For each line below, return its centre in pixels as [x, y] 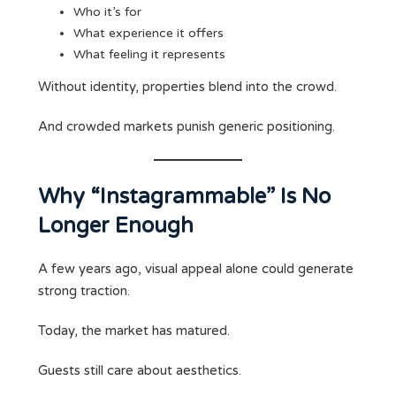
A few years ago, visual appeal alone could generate [196, 269]
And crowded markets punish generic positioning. [187, 127]
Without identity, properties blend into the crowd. [187, 87]
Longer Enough [116, 226]
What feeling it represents [149, 55]
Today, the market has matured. [134, 331]
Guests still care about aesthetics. [140, 371]
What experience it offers [148, 34]
